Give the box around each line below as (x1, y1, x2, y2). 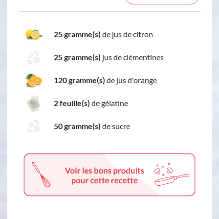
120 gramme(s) (54, 75, 105, 85)
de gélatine (90, 98, 128, 108)
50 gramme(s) (54, 121, 101, 131)
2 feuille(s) (54, 98, 90, 108)
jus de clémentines (101, 52, 164, 62)
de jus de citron (101, 29, 153, 39)
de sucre (101, 121, 130, 131)
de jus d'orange (105, 75, 157, 85)
